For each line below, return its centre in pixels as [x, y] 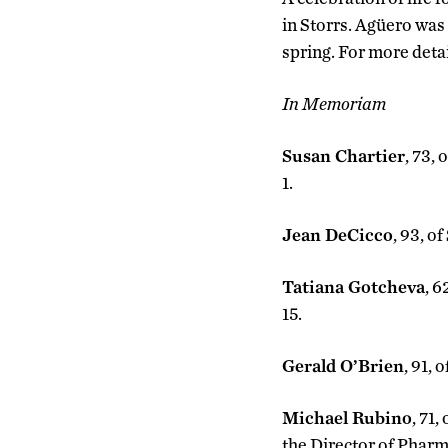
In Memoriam [334, 103]
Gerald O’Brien [343, 365]
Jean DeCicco [337, 234]
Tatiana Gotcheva [353, 286]
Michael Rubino [347, 417]
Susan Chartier [343, 155]
